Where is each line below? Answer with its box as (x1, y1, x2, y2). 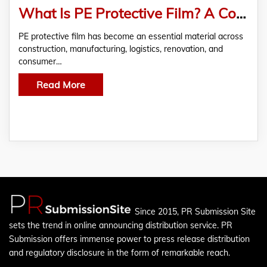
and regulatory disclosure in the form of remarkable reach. (9, 247, 230, 258)
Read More (36, 79, 85, 91)
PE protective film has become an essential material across (18, 31, 243, 42)
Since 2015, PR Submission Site (135, 206, 256, 217)
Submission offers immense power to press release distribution (9, 234, 250, 244)
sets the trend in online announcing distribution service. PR (9, 220, 232, 231)
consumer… (18, 56, 62, 67)
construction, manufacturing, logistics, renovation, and (18, 44, 223, 54)
